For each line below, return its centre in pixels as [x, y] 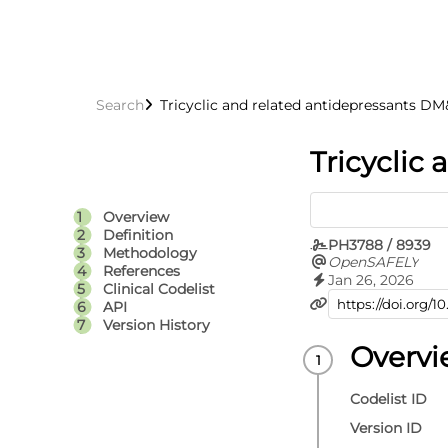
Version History [156, 325]
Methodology [149, 253]
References [141, 271]
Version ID [386, 427]
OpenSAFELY [373, 262]
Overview [135, 217]
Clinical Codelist [158, 289]
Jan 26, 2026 [370, 279]
